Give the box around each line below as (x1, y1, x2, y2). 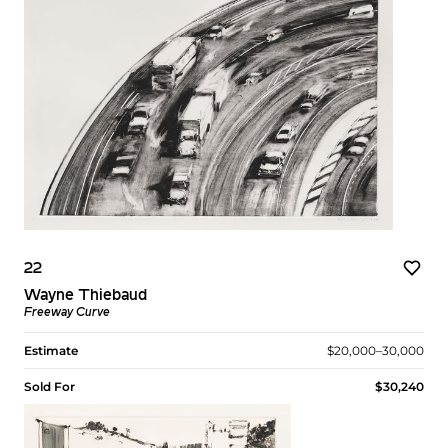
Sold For (24, 378, 75, 394)
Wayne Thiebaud (24, 287, 147, 304)
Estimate (24, 342, 78, 358)
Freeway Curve (24, 306, 110, 319)
